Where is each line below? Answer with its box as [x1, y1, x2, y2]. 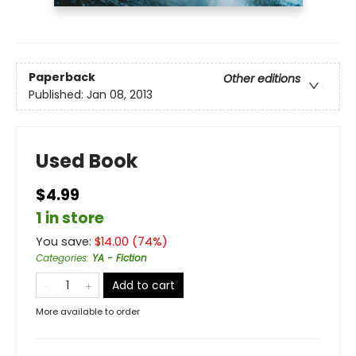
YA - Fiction [92, 250, 147, 265]
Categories [36, 250, 87, 265]
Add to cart [112, 277, 175, 293]
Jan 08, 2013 [87, 86, 153, 103]
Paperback [29, 68, 95, 85]
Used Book [36, 147, 137, 174]
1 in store [36, 207, 104, 229]
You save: [36, 233, 95, 250]
